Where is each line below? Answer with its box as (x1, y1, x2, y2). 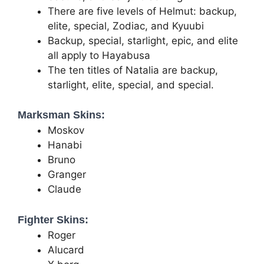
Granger (48, 169, 86, 181)
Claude (48, 183, 81, 196)
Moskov (48, 124, 84, 137)
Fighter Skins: (18, 213, 88, 226)
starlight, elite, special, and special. (48, 78, 214, 91)
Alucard (48, 243, 84, 256)
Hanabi (48, 139, 82, 151)
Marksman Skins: (18, 109, 105, 121)
